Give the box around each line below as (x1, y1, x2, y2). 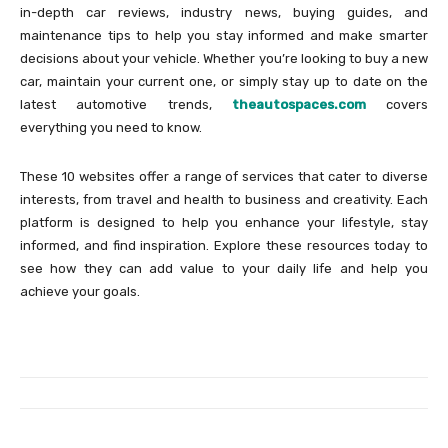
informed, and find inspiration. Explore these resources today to (20, 238, 428, 254)
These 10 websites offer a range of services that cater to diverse (20, 169, 428, 185)
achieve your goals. (20, 284, 140, 300)
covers (365, 97, 428, 113)
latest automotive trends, (20, 97, 232, 113)
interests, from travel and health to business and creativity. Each (20, 192, 428, 208)
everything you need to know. (20, 120, 202, 136)
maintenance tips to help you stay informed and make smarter (20, 28, 428, 44)
